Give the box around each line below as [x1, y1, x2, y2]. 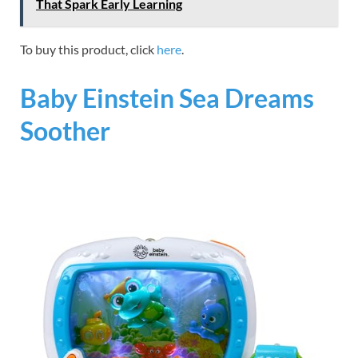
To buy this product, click [20, 41, 157, 57]
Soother [20, 115, 110, 147]
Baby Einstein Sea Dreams [20, 82, 314, 114]
